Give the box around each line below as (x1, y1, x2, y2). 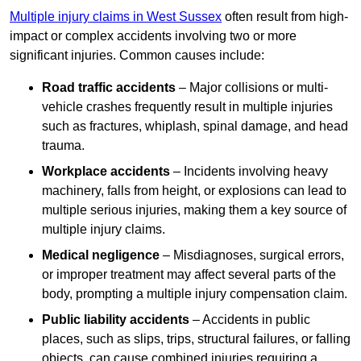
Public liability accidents (42, 313, 189, 327)
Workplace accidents (42, 164, 170, 179)
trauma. (42, 139, 85, 153)
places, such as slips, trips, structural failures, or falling (42, 332, 351, 346)
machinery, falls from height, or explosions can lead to (42, 184, 346, 198)
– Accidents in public (189, 313, 310, 327)
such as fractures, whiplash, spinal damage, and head (42, 119, 348, 134)
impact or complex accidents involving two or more (10, 29, 297, 44)
